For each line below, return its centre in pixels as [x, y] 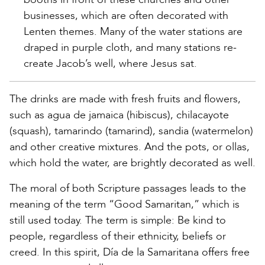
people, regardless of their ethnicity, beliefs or [118, 236]
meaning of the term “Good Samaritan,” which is [125, 204]
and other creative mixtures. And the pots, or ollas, [130, 147]
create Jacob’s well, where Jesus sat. [110, 63]
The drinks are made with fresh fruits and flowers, [125, 99]
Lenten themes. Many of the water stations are [133, 31]
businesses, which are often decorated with [126, 15]
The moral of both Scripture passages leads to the [128, 188]
